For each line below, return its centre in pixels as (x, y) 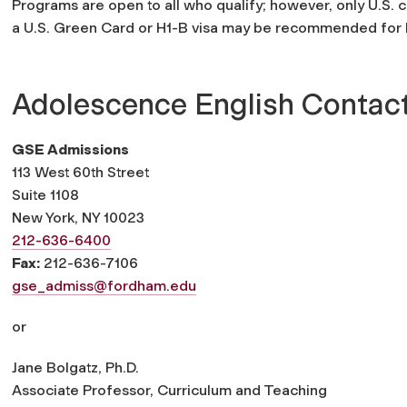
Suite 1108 (45, 194)
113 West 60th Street (80, 172)
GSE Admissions (70, 149)
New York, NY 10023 (78, 217)
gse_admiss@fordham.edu (104, 285)
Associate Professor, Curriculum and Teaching (169, 390)
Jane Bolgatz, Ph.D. (75, 367)
